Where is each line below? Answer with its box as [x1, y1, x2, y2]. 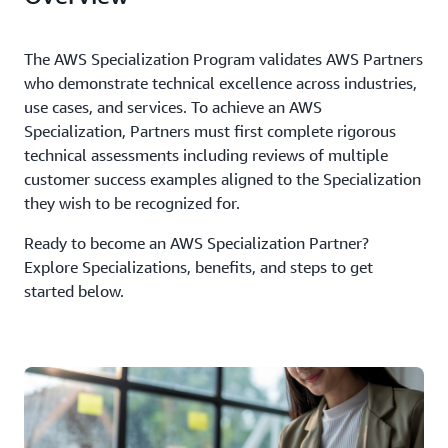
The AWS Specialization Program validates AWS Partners [24, 49, 423, 69]
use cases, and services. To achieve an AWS [24, 97, 322, 117]
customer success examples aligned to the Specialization [24, 169, 421, 189]
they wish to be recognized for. [24, 193, 240, 213]
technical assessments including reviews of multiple [24, 145, 388, 165]
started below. [24, 281, 124, 301]
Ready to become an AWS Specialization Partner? [24, 233, 369, 253]
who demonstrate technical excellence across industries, [24, 73, 417, 93]
